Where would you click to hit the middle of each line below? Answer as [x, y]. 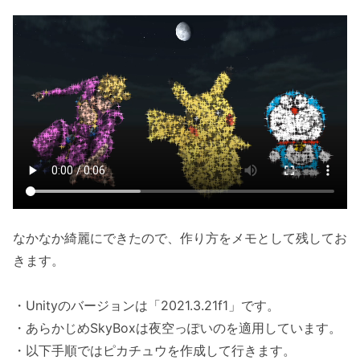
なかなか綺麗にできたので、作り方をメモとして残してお [180, 238]
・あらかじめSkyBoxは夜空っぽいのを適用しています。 [177, 328]
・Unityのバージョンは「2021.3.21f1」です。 [146, 306]
